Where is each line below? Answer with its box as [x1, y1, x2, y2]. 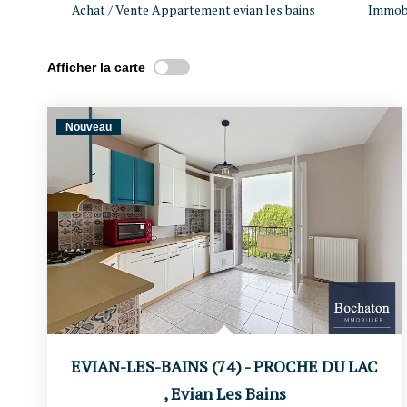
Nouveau [65, 121, 112, 134]
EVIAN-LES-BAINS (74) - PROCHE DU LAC [71, 355, 379, 377]
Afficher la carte [47, 59, 145, 74]
